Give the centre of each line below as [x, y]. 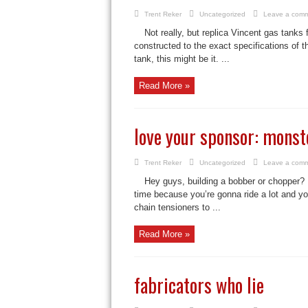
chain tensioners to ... [177, 207]
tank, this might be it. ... [181, 59]
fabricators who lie [199, 285]
